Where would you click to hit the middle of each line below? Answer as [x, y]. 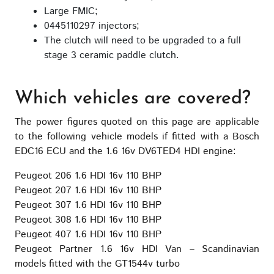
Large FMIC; [71, 12]
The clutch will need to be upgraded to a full [143, 41]
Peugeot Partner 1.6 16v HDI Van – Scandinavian [137, 250]
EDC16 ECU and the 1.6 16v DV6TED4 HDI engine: [125, 152]
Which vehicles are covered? [133, 99]
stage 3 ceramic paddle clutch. [112, 56]
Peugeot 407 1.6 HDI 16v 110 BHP [88, 235]
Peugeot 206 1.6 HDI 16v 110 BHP [88, 176]
